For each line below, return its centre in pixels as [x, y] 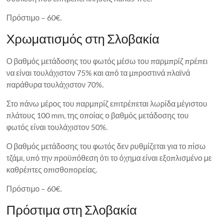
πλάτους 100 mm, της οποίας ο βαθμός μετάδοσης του [98, 115]
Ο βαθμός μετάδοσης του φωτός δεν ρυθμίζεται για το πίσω [106, 146]
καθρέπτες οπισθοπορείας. [52, 169]
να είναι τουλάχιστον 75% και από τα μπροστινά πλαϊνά [99, 72]
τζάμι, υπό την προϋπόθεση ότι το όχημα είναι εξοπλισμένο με [109, 157]
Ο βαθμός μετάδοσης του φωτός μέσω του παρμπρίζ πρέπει [107, 61]
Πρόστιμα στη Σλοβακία [72, 209]
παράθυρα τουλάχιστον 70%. [55, 84]
